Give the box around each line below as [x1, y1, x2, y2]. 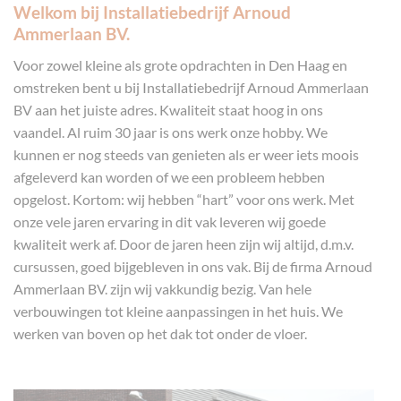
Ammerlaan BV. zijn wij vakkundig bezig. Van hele [13, 279, 311, 297]
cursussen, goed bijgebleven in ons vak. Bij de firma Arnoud [13, 257, 372, 275]
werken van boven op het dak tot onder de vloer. [13, 324, 307, 342]
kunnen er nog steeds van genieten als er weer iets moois [13, 145, 359, 163]
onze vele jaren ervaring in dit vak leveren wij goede [13, 212, 326, 230]
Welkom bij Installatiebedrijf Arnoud [13, 2, 291, 22]
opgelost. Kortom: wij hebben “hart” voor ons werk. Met [13, 190, 354, 208]
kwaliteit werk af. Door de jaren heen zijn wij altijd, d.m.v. [13, 235, 354, 252]
